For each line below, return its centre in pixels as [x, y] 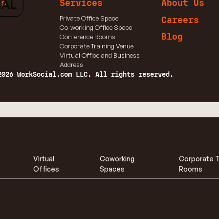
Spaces [112, 169]
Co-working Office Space [96, 27]
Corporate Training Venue [96, 46]
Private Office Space [89, 18]
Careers [180, 20]
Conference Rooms [87, 36]
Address [71, 64]
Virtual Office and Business [99, 55]
